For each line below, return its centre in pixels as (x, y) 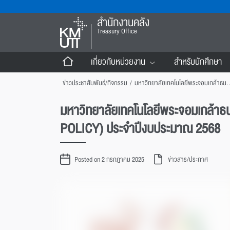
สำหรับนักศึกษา (198, 62)
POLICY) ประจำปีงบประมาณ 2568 (140, 129)
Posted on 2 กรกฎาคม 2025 (109, 159)
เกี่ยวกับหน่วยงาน (118, 62)
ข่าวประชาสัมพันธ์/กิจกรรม (95, 83)
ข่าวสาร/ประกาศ (188, 159)
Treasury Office (117, 31)
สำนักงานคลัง (123, 23)
